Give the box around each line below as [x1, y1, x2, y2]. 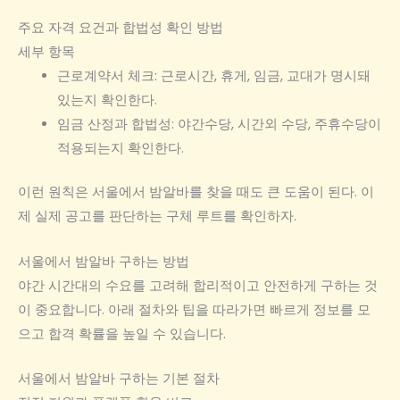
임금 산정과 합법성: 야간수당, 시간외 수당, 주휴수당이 [56, 115, 381, 134]
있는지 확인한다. [56, 91, 157, 110]
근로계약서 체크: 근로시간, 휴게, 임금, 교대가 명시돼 [56, 67, 371, 86]
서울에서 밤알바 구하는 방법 [18, 252, 189, 271]
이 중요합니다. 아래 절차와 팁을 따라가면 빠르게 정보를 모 [18, 300, 371, 319]
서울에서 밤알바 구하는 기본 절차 [18, 370, 220, 388]
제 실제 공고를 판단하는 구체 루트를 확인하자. [18, 207, 296, 226]
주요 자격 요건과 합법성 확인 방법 [18, 19, 223, 37]
